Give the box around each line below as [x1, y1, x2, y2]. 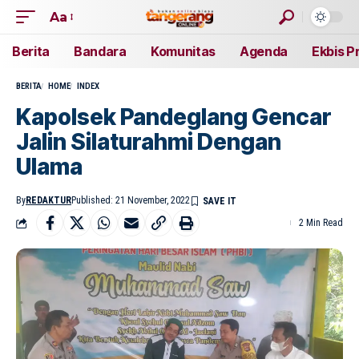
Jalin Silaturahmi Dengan [16, 128, 281, 155]
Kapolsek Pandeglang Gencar [16, 103, 332, 131]
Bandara [74, 43, 127, 59]
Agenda [239, 43, 288, 59]
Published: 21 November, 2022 [71, 195, 190, 206]
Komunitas [150, 43, 216, 59]
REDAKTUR [26, 195, 71, 206]
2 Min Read [299, 217, 343, 228]
